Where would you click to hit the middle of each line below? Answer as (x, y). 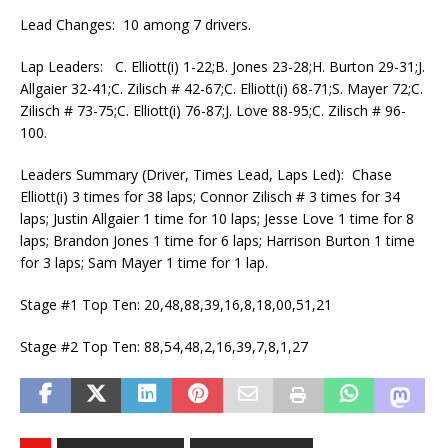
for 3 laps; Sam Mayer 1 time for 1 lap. (144, 262)
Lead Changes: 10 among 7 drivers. (135, 24)
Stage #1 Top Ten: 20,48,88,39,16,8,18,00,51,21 (176, 304)
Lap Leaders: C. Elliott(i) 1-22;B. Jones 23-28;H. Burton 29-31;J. (222, 66)
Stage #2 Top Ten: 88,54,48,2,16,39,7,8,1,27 (164, 346)
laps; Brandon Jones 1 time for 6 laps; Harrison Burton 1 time (217, 240)
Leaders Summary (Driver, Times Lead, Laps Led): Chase (206, 174)
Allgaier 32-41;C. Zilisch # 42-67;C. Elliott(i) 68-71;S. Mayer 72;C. (221, 88)
